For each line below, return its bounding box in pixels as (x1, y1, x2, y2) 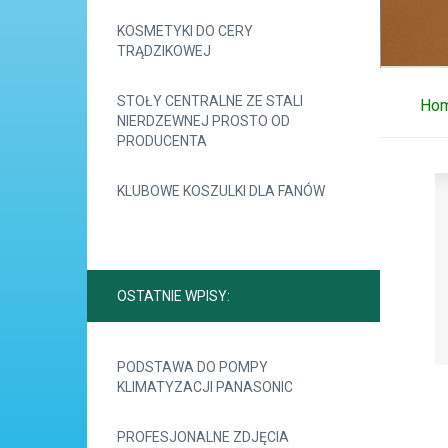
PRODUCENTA (117, 133, 207, 149)
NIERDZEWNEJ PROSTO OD (117, 113, 290, 129)
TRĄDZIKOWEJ (117, 43, 211, 59)
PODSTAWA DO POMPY (117, 359, 268, 375)
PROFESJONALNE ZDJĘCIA (117, 429, 289, 445)
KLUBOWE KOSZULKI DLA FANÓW (117, 183, 325, 199)
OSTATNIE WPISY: (117, 288, 230, 304)
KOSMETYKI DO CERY (117, 23, 253, 39)
